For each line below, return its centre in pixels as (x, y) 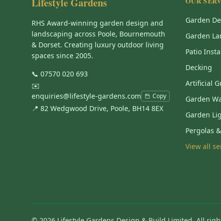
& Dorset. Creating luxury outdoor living (98, 45)
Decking (199, 67)
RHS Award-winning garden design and (97, 23)
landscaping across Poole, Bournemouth (98, 34)
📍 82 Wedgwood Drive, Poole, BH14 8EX (97, 108)
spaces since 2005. (62, 55)
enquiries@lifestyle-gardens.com (86, 96)
